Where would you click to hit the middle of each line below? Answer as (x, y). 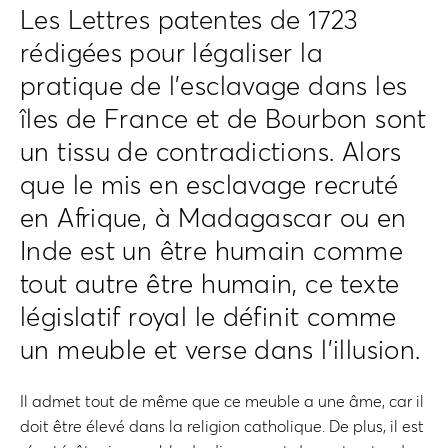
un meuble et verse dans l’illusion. (220, 351)
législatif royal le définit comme (208, 318)
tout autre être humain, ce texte (210, 285)
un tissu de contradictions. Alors (211, 153)
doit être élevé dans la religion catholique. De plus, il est (222, 426)
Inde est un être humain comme (212, 252)
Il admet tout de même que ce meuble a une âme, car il (222, 401)
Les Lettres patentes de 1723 (189, 21)
